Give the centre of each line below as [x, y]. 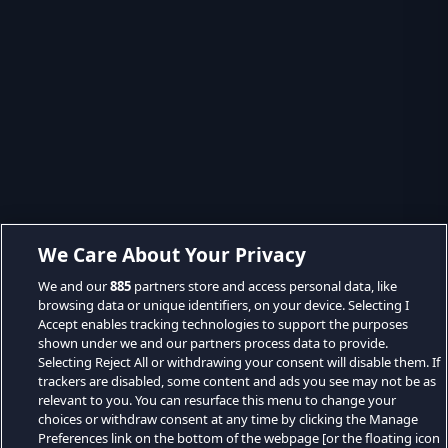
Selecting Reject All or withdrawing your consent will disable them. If [239, 362]
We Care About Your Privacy [172, 254]
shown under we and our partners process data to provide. [213, 343]
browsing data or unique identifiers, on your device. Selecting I [224, 305]
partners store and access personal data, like [264, 286]
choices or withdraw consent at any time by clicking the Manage [228, 419]
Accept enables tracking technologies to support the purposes [223, 324]
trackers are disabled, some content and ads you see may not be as [237, 381]
